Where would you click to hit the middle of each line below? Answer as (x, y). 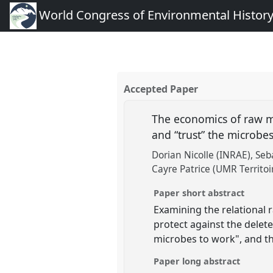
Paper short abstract (199, 193)
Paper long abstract (197, 261)
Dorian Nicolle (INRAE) (201, 155)
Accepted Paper (161, 89)
